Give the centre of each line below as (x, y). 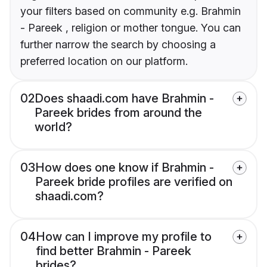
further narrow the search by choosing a (118, 45)
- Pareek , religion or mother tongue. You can (131, 28)
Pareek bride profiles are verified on (134, 182)
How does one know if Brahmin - (125, 168)
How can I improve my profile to (124, 237)
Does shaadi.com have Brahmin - (124, 99)
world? (53, 127)
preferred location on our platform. (104, 61)
